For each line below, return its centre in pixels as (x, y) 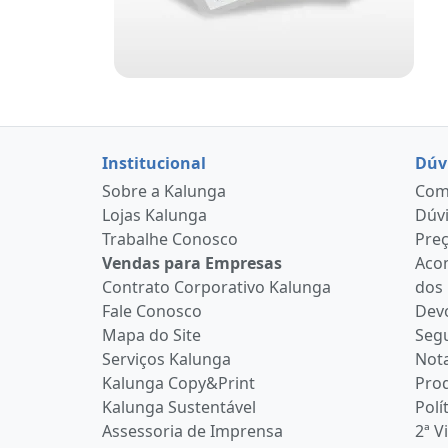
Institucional (154, 163)
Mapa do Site (151, 335)
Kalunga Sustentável (179, 407)
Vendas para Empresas (192, 263)
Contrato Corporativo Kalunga (216, 287)
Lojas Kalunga (154, 215)
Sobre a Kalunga (164, 191)
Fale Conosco (152, 311)
